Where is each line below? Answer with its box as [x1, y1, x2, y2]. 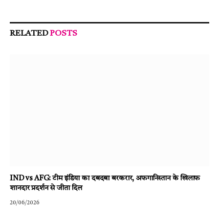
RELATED [10, 29, 50, 38]
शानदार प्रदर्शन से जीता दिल [10, 185, 82, 193]
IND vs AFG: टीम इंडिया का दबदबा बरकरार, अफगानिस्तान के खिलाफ [10, 175, 200, 183]
